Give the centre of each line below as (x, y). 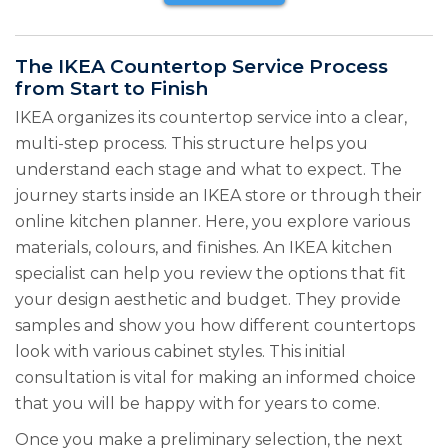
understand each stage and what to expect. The (208, 170)
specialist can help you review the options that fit (210, 274)
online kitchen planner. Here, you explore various (212, 222)
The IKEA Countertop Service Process (201, 67)
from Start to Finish (111, 89)
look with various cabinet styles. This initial (180, 352)
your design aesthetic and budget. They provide (208, 300)
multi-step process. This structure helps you (191, 144)
